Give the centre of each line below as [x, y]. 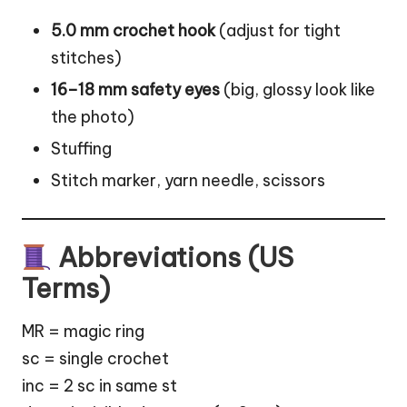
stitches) [86, 57]
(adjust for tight [278, 30]
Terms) [66, 289]
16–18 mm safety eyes [135, 90]
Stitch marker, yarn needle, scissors [188, 181]
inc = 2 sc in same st [99, 385]
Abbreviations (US [172, 258]
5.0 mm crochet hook [133, 30]
